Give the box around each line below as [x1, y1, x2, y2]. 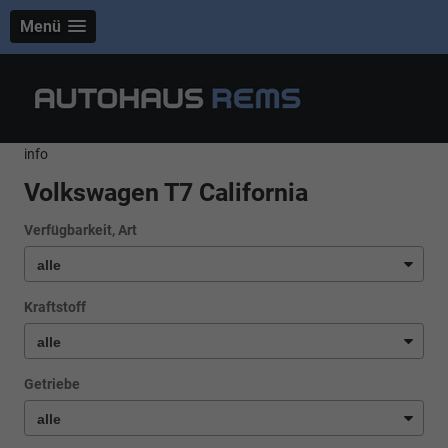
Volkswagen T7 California [24, 178, 308, 208]
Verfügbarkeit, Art [24, 222, 137, 240]
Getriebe [24, 376, 80, 394]
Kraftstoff [24, 299, 86, 317]
